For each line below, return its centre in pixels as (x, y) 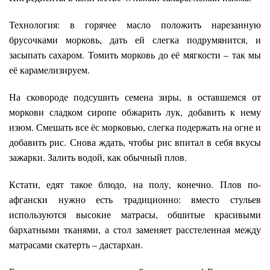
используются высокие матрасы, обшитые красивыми (135, 215)
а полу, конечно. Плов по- (199, 184)
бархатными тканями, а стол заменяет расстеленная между (135, 230)
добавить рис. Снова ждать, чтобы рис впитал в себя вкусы (135, 142)
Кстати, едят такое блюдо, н (74, 184)
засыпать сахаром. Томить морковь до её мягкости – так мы (135, 55)
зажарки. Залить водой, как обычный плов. (98, 157)
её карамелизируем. (49, 70)
